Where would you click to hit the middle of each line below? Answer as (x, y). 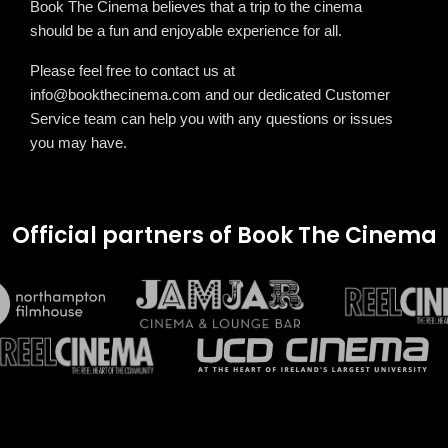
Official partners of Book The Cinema (224, 236)
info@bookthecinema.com (115, 95)
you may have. (78, 143)
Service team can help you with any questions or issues (211, 119)
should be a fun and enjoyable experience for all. (186, 31)
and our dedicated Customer (295, 95)
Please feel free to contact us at (132, 71)
